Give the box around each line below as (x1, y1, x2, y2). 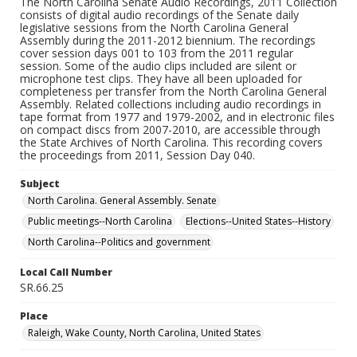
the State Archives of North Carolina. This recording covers (20, 135, 323, 150)
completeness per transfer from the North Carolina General (20, 84, 327, 99)
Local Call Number (20, 265, 112, 279)
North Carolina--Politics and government (28, 235, 210, 249)
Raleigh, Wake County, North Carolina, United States (28, 326, 261, 339)
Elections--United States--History (186, 214, 331, 228)
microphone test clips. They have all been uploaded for (20, 71, 302, 86)
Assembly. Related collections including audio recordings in (20, 96, 321, 112)
